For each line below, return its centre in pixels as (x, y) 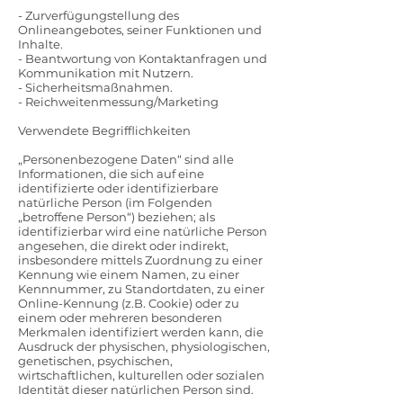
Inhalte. (40, 44)
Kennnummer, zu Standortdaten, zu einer (141, 289)
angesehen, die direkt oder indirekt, (123, 246)
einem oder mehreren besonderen (120, 318)
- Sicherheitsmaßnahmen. (95, 87)
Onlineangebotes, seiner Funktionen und (140, 30)
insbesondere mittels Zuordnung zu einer (140, 260)
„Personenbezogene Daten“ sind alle (126, 159)
